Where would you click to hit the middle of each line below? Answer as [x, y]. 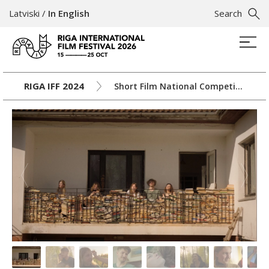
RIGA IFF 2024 [54, 86]
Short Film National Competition [239, 86]
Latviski [24, 13]
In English [69, 13]
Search [228, 13]
